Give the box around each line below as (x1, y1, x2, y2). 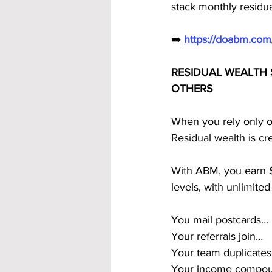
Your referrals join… (171, 230, 263, 242)
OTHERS (171, 83, 213, 95)
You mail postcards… (171, 214, 268, 226)
